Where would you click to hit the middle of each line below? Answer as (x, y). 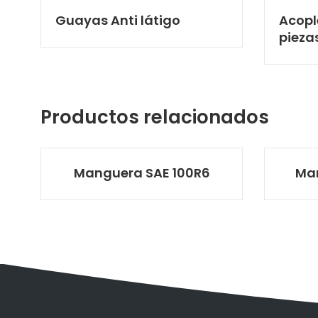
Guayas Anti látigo (118, 20)
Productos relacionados (155, 117)
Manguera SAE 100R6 (142, 172)
